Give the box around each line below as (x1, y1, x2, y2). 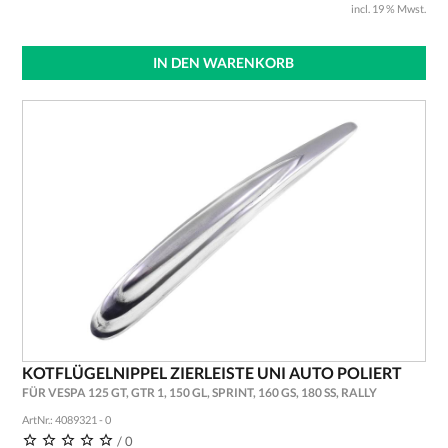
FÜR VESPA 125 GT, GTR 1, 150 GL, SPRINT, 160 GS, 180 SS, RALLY (21, 385, 377, 400)
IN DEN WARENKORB (153, 54, 295, 71)
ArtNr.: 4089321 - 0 (21, 413, 111, 426)
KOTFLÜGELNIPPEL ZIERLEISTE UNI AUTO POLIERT (21, 363, 402, 382)
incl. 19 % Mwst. (351, 2, 427, 15)
